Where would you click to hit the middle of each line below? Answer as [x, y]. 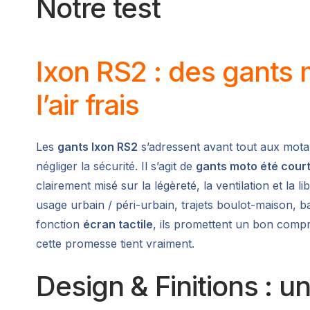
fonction [60, 224]
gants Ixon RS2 [98, 146]
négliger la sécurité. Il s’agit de [116, 166]
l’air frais [88, 104]
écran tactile [118, 224]
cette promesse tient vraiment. [115, 243]
